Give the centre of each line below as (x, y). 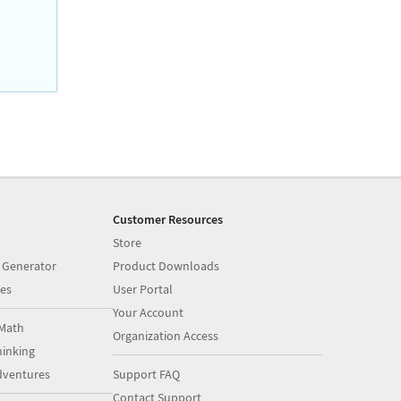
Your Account (149, 312)
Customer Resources (168, 219)
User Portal (143, 289)
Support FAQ (147, 374)
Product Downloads (166, 266)
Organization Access (166, 336)
